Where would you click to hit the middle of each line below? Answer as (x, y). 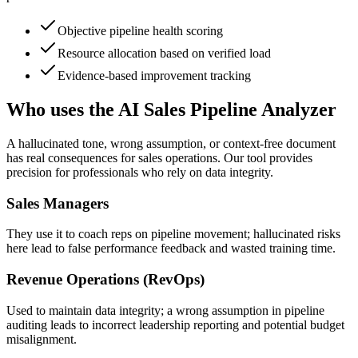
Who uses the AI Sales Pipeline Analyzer (171, 110)
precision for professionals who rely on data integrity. (140, 172)
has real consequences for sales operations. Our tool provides (159, 158)
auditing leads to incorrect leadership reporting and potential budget (175, 324)
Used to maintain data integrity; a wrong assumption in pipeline (165, 310)
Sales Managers (58, 203)
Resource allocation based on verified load (164, 54)
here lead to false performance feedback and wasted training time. (171, 249)
